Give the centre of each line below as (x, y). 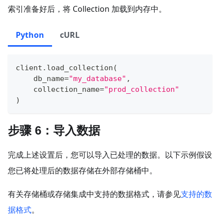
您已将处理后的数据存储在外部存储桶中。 (82, 170)
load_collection (80, 68)
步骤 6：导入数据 (54, 130)
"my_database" (97, 79)
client (29, 68)
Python (30, 35)
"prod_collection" (142, 90)
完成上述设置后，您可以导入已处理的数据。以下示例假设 (110, 154)
